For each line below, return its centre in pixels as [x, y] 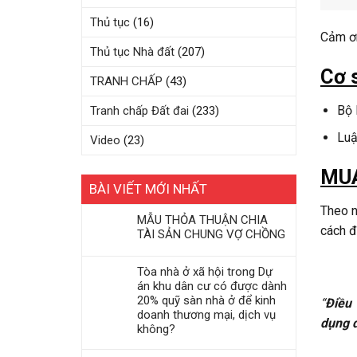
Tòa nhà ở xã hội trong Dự [205, 272]
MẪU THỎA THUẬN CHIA [202, 220]
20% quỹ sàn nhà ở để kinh [206, 300]
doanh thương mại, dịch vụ [206, 315]
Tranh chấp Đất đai [139, 111]
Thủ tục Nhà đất [132, 52]
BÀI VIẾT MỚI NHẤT [148, 189]
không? [156, 329]
